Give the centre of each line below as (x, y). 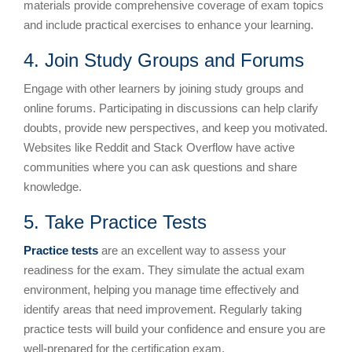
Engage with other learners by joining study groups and (163, 88)
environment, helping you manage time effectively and (161, 289)
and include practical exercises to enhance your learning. (169, 24)
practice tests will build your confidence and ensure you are (174, 328)
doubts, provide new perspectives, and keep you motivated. (176, 127)
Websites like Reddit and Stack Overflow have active (159, 147)
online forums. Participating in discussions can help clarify (171, 108)
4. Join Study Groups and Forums (164, 60)
